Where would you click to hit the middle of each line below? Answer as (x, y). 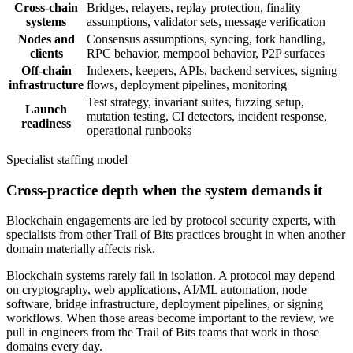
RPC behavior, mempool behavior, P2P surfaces (206, 53)
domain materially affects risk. (81, 249)
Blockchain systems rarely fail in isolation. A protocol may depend (171, 276)
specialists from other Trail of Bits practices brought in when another (176, 235)
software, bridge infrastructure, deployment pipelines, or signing (165, 304)
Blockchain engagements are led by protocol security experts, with (171, 221)
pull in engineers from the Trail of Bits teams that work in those (163, 333)
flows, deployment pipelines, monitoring (187, 84)
